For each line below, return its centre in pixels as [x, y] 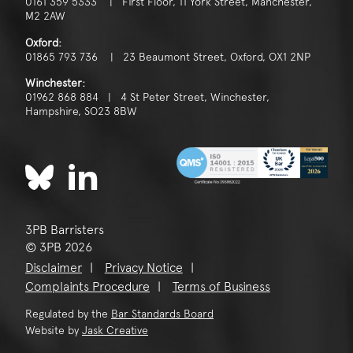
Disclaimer [54, 268]
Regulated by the [68, 314]
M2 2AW [45, 16]
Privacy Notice [143, 268]
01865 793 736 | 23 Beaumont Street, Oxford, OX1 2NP [168, 56]
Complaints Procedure [87, 287]
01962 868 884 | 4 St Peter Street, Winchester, [147, 97]
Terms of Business [221, 287]
